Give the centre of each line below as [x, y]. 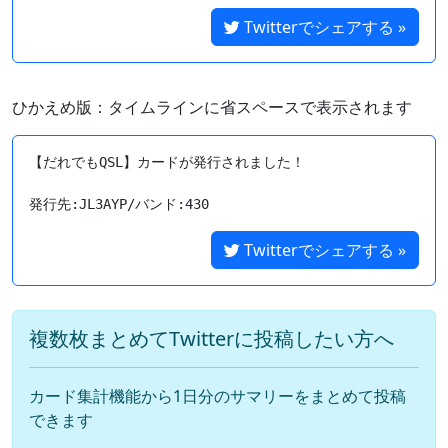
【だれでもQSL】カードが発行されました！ [167, 162]
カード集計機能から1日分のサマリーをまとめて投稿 [217, 396]
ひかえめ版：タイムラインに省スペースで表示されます [212, 107]
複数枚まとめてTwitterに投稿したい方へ [211, 338]
